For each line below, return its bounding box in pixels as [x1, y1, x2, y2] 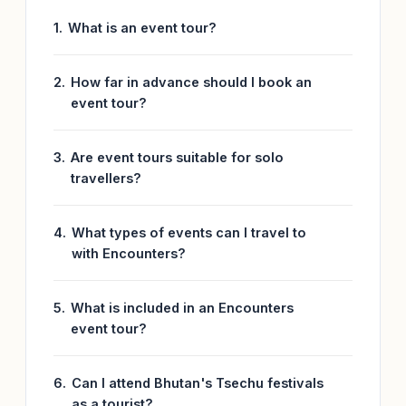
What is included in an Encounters [71, 300, 294, 315]
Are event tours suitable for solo [71, 150, 284, 165]
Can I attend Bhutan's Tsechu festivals [72, 375, 324, 391]
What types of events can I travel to [72, 225, 306, 240]
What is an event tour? [68, 20, 217, 35]
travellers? [71, 170, 141, 186]
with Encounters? [72, 246, 186, 261]
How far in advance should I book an [71, 74, 312, 90]
